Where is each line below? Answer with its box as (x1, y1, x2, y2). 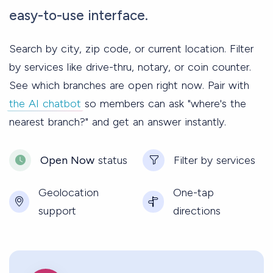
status (94, 153, 127, 167)
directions (173, 204, 221, 218)
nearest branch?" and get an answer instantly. (9, 115, 226, 129)
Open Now (40, 153, 94, 167)
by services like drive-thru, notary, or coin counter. (9, 60, 251, 74)
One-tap (173, 185, 214, 199)
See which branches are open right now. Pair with (9, 78, 249, 92)
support (38, 204, 76, 218)
